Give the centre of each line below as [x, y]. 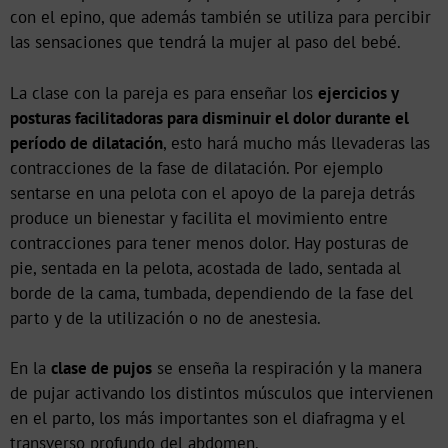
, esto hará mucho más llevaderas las [296, 142]
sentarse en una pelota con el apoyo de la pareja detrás [212, 192]
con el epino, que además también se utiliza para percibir [220, 17]
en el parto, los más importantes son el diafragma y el [207, 418]
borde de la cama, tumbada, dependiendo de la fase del [211, 292]
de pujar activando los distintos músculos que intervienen [221, 393]
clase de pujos [101, 368]
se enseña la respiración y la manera [287, 368]
